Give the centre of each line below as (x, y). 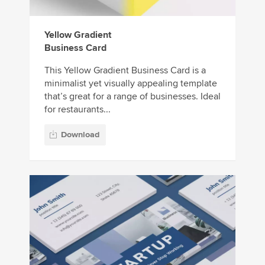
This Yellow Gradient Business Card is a (125, 70)
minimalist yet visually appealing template (131, 83)
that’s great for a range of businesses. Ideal (132, 96)
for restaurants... (77, 109)
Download (80, 135)
